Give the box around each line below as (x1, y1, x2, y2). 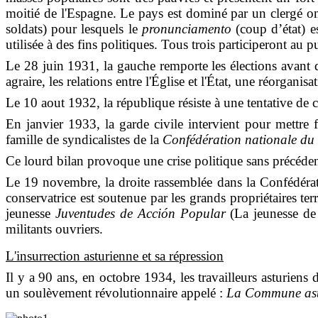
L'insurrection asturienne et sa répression (6, 248, 224, 263)
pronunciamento (141, 21, 231, 36)
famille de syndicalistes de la (6, 131, 163, 147)
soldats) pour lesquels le (6, 21, 142, 36)
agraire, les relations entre (6, 73, 146, 89)
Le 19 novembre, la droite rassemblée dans (6, 174, 246, 190)
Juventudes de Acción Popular (50, 205, 226, 221)
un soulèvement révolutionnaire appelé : (6, 285, 226, 300)
